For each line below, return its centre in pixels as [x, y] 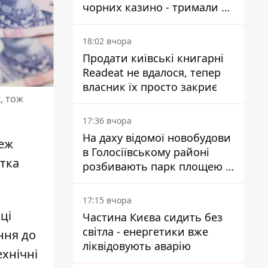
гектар [100, 181]
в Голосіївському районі [146, 152]
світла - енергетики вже [145, 232]
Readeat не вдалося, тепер [152, 72]
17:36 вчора [107, 121]
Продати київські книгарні [153, 58]
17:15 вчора [107, 200]
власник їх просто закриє [150, 87]
